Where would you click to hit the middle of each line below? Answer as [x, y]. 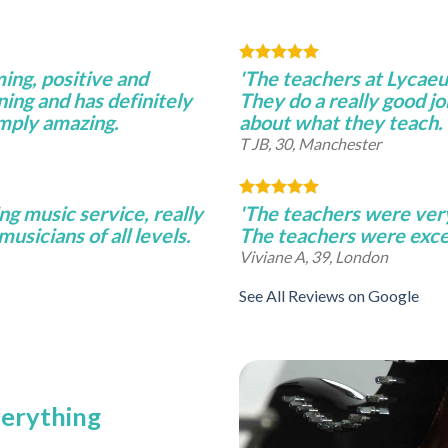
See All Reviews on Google [329, 295]
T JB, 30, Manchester [310, 143]
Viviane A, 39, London [313, 256]
